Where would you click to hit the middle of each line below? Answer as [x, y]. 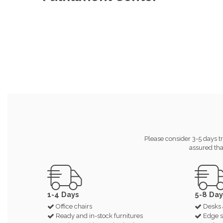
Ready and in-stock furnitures [99, 216]
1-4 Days [63, 194]
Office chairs [74, 207]
